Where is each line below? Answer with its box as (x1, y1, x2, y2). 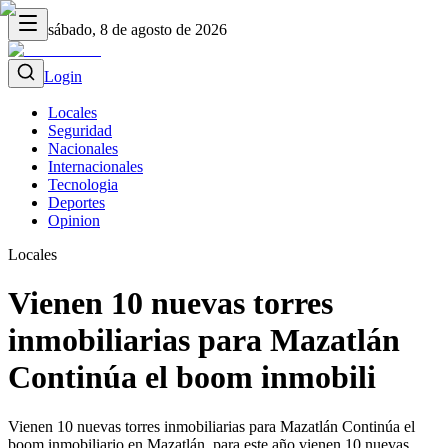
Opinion (48, 212, 100, 229)
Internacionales (48, 158, 143, 175)
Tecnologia (48, 176, 118, 193)
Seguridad (48, 122, 112, 139)
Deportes (48, 194, 105, 211)
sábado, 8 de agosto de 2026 (48, 21, 227, 38)
